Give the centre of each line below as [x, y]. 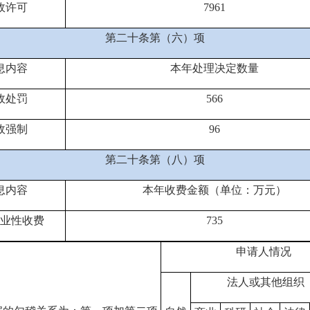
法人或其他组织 [265, 282]
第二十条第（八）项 [155, 159]
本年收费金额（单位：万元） [215, 190]
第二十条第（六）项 [155, 38]
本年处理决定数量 [215, 68]
